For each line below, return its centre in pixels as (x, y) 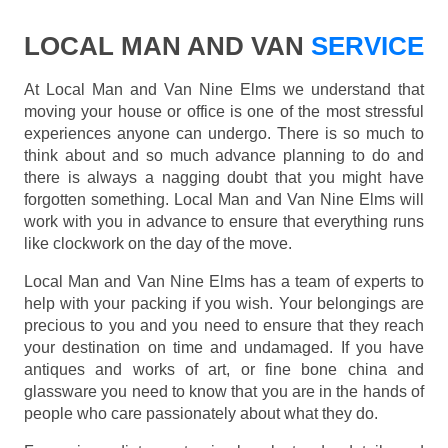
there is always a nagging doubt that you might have (224, 178)
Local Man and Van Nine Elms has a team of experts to (224, 282)
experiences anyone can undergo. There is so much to (224, 134)
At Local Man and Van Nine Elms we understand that (224, 90)
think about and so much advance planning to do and (224, 156)
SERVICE (364, 46)
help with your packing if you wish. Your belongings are (224, 304)
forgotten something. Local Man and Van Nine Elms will (224, 200)
